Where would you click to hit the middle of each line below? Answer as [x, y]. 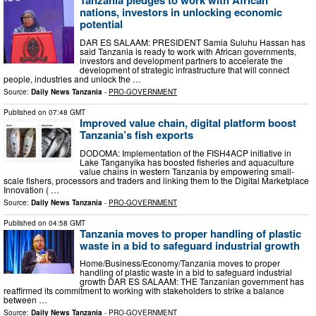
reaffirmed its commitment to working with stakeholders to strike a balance [144, 291]
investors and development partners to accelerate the [181, 60]
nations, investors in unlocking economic [181, 12]
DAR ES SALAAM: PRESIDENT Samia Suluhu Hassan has [193, 42]
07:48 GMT [67, 112]
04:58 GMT [67, 223]
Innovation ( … [31, 189]
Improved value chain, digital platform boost [188, 122]
